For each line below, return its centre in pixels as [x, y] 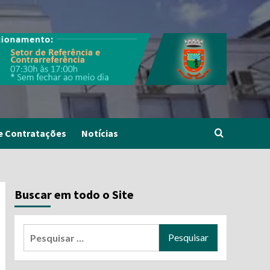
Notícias [100, 133]
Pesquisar [45, 231]
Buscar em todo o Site [74, 194]
